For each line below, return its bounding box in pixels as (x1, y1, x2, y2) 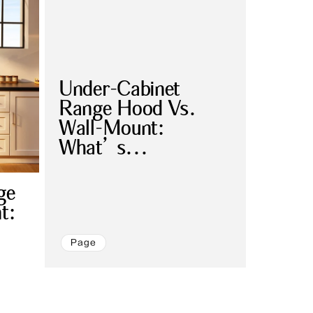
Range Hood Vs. (59, 98, 196, 121)
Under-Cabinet (59, 78, 180, 101)
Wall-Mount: (59, 117, 165, 140)
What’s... (59, 137, 148, 160)
